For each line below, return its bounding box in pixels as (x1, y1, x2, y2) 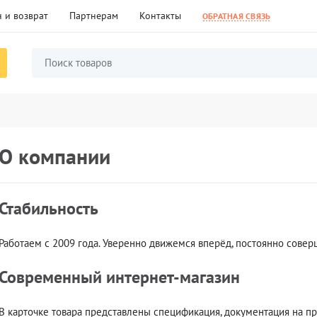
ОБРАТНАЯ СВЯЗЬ (202, 10, 271, 21)
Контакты (139, 9, 181, 22)
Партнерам (69, 9, 118, 22)
